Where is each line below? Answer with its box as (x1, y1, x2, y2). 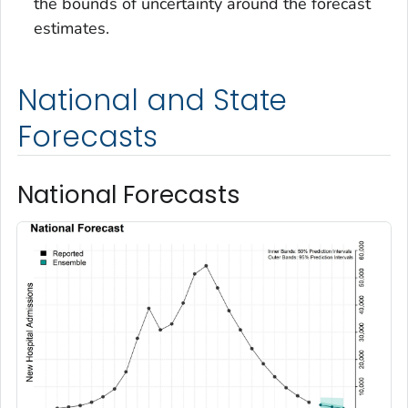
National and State (17, 79, 288, 120)
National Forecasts (17, 178, 240, 211)
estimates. (34, 16, 109, 39)
